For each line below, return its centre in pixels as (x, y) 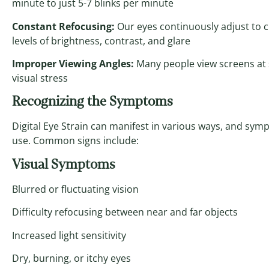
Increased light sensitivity (69, 235)
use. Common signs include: (75, 141)
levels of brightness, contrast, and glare (101, 41)
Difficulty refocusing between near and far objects (125, 212)
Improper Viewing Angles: (73, 64)
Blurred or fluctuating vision (75, 189)
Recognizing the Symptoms (92, 101)
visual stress (40, 78)
